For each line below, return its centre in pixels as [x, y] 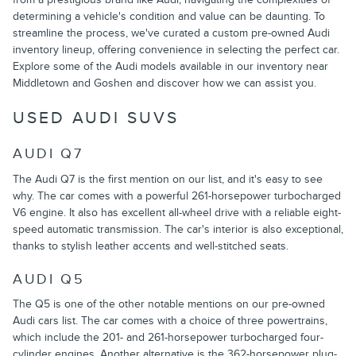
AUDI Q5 [49, 279]
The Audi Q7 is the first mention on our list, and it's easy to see [168, 179]
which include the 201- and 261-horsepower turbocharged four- [168, 338]
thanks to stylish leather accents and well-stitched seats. [151, 246]
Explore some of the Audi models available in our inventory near [170, 67]
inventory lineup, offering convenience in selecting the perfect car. [176, 50]
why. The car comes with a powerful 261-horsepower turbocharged [177, 195]
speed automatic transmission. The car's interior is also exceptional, [178, 229]
